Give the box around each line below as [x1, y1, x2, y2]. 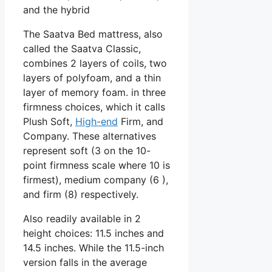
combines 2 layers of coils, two [23, 57, 167, 70]
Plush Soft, [23, 115, 75, 128]
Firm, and [118, 115, 163, 128]
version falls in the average [23, 256, 147, 269]
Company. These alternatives [23, 130, 156, 143]
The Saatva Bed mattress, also [23, 28, 163, 41]
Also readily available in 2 [23, 212, 141, 225]
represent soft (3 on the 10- [23, 144, 151, 157]
